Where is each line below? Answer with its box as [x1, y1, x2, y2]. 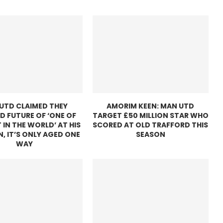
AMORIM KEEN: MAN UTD [107, 101, 195, 111]
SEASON [135, 129, 165, 140]
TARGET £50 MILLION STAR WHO [92, 111, 209, 121]
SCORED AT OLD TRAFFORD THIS [93, 120, 209, 130]
